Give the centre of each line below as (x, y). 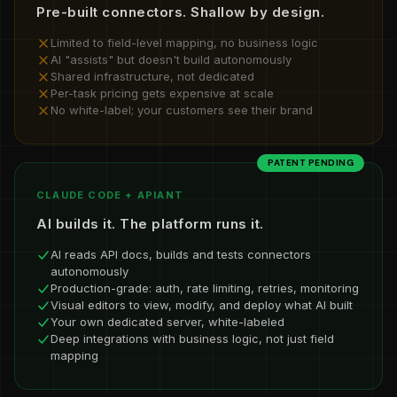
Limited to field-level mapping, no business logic (184, 43)
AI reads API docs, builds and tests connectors (181, 254)
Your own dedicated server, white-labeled (167, 322)
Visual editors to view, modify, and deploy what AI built (202, 305)
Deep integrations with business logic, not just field (192, 339)
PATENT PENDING (311, 163)
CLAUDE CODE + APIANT (110, 195)
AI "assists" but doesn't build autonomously (171, 59)
